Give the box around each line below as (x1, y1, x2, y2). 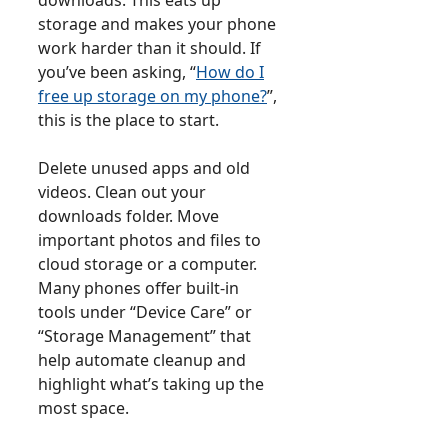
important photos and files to (38, 228, 261, 251)
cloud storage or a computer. (38, 252, 257, 275)
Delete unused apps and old (38, 156, 250, 179)
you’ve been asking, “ (38, 60, 196, 83)
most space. (38, 396, 129, 419)
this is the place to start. (38, 108, 219, 131)
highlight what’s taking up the (38, 372, 264, 395)
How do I (196, 60, 264, 83)
